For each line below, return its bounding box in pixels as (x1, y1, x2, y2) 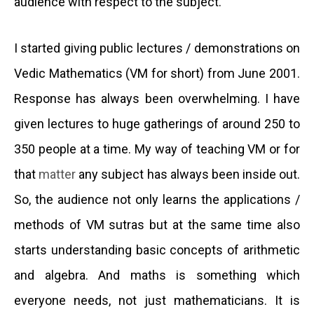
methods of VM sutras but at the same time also (14, 217, 300, 233)
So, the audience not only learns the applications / (14, 192, 300, 207)
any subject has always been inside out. (78, 167, 300, 182)
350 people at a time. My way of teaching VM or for (14, 142, 300, 157)
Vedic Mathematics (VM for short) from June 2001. (14, 66, 300, 81)
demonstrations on (193, 41, 301, 56)
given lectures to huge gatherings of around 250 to (14, 116, 300, 132)
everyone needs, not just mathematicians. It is (14, 293, 300, 308)
